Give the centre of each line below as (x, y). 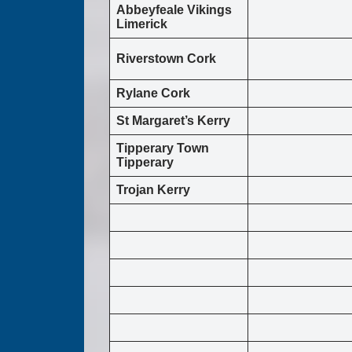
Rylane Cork (153, 93)
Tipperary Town (163, 148)
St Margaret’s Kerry (173, 121)
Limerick (142, 24)
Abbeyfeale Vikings (174, 10)
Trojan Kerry (153, 190)
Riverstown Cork (166, 59)
